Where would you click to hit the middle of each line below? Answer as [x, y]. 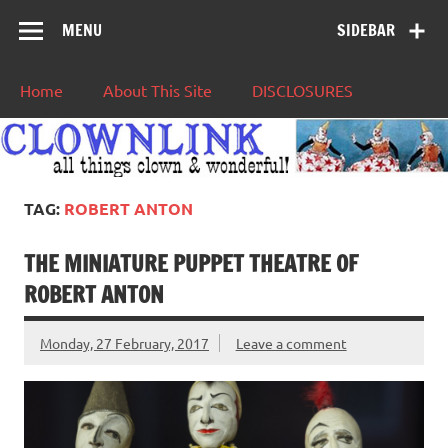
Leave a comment [291, 342]
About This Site [157, 90]
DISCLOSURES [302, 90]
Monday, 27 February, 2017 [124, 342]
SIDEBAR [366, 30]
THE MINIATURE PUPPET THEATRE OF [191, 263]
